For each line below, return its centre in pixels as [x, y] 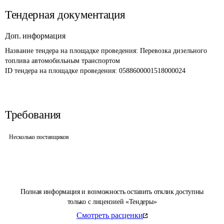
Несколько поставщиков [39, 137]
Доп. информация [35, 36]
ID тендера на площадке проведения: [62, 71]
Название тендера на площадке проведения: [72, 51]
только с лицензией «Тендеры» [112, 202]
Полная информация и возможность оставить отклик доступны [112, 192]
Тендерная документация [65, 15]
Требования [33, 115]
